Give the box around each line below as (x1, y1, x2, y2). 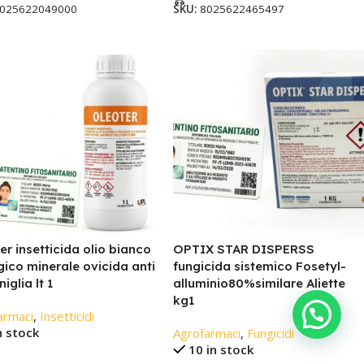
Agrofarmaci (172, 325, 240, 342)
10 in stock (188, 341, 254, 358)
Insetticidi (39, 308, 94, 325)
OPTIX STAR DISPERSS (172, 241, 314, 258)
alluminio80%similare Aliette (172, 275, 345, 292)
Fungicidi (246, 325, 294, 342)
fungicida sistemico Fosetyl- (172, 258, 346, 275)
